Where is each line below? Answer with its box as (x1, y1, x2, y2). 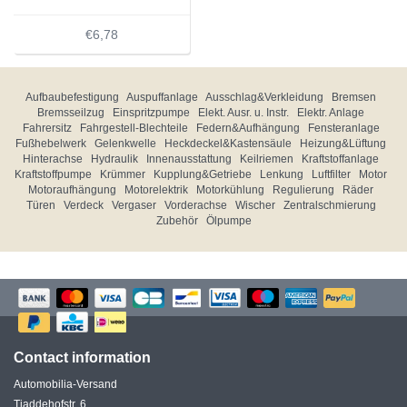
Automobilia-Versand (14, 377, 117, 391)
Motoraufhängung (28, 184, 116, 196)
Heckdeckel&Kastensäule (164, 137, 292, 150)
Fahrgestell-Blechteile (79, 122, 188, 134)
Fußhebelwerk (15, 137, 86, 150)
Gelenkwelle (94, 137, 156, 150)
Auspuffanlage (126, 91, 198, 104)
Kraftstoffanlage (302, 153, 379, 165)
